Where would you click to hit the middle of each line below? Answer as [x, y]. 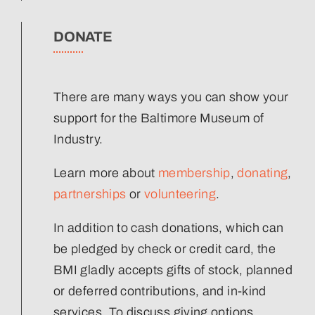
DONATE [83, 36]
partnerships [90, 194]
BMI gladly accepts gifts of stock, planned [173, 270]
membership [194, 173]
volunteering [180, 194]
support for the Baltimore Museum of [159, 118]
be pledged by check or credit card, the [165, 249]
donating [263, 173]
